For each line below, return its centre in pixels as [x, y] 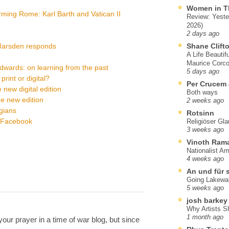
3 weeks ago [205, 130]
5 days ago [203, 71]
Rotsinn [200, 113]
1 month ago [205, 217]
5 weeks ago [205, 188]
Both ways [202, 92]
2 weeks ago [205, 100]
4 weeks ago [205, 159]
